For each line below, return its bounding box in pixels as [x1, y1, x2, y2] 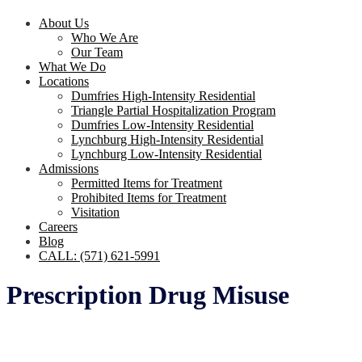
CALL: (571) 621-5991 [39, 249, 160, 263]
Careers [39, 220, 78, 234]
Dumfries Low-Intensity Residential [71, 118, 254, 132]
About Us [39, 16, 89, 30]
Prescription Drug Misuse [6, 280, 289, 310]
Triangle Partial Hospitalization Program [71, 103, 276, 117]
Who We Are [71, 31, 138, 44]
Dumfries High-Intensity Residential [71, 89, 255, 103]
